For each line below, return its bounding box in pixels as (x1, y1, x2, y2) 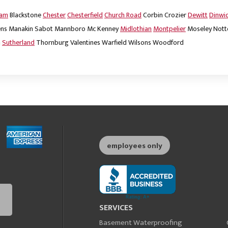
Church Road (104, 9, 141, 21)
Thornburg (36, 37, 69, 49)
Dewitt (188, 9, 208, 21)
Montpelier (153, 23, 186, 35)
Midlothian (120, 23, 152, 35)
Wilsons (128, 37, 151, 49)
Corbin (143, 9, 163, 21)
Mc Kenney (87, 23, 119, 35)
